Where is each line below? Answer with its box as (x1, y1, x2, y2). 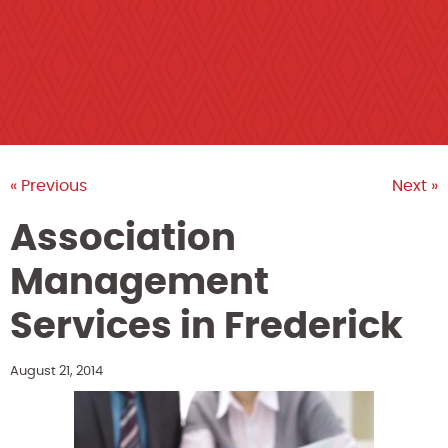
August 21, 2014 (10, 364, 103, 378)
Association (10, 220, 236, 257)
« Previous (10, 177, 87, 194)
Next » (392, 177, 438, 194)
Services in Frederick (10, 308, 403, 345)
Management (10, 264, 269, 301)
